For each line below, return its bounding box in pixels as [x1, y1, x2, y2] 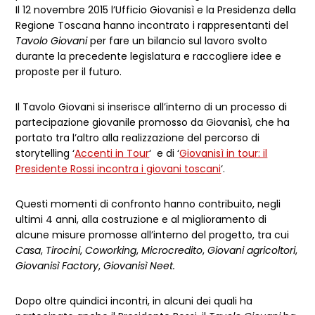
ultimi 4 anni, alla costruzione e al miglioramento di [15, 212, 267, 227]
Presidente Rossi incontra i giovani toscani [15, 162, 221, 176]
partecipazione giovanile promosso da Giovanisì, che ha [15, 115, 290, 130]
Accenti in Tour [75, 146, 150, 161]
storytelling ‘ [15, 146, 75, 161]
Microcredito [141, 243, 203, 258]
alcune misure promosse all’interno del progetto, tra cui [15, 228, 290, 243]
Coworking [85, 243, 137, 258]
